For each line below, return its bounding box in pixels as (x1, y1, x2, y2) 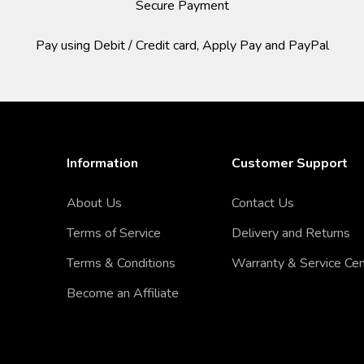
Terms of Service (66, 224, 161, 243)
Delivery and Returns (232, 224, 351, 243)
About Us (66, 194, 122, 213)
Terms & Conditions (66, 254, 175, 273)
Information (66, 154, 138, 173)
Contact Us (232, 194, 295, 213)
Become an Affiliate (66, 284, 179, 303)
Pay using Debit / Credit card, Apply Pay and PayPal (35, 37, 329, 55)
